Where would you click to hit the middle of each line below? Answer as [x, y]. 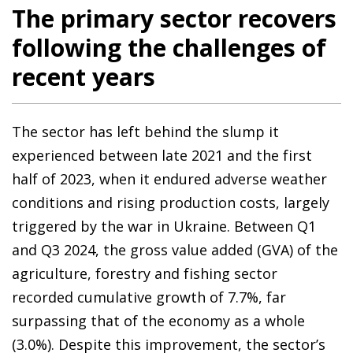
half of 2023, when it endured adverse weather [169, 178]
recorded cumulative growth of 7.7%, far [149, 297]
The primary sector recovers [174, 18]
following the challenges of [169, 47]
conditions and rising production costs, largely [171, 202]
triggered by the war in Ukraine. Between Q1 [164, 226]
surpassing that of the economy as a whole [158, 320]
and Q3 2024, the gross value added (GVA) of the [175, 249]
